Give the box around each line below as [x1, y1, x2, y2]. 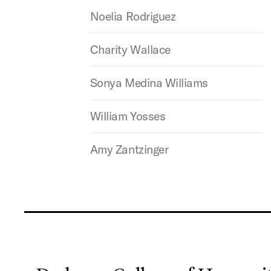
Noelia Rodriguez [90, 8, 176, 24]
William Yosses [90, 108, 166, 123]
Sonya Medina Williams [90, 75, 208, 90]
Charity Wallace [90, 42, 171, 57]
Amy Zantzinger [90, 142, 169, 157]
